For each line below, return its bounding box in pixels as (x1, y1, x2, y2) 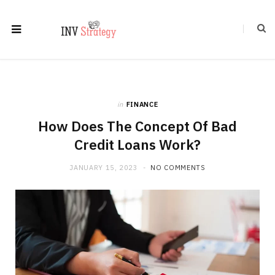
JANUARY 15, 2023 (69, 163, 138, 172)
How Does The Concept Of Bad (38, 117, 237, 135)
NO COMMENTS (150, 163, 206, 172)
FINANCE (126, 100, 158, 109)
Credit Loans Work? (74, 136, 201, 153)
